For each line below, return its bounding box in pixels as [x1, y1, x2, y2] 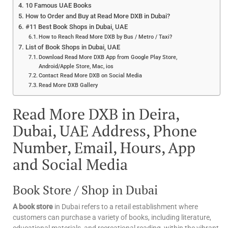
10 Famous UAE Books [25, 2, 92, 10]
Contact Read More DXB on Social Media [39, 72, 142, 79]
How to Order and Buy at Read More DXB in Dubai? [25, 12, 170, 20]
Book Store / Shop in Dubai [13, 182, 158, 198]
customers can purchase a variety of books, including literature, [13, 213, 211, 222]
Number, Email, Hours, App [13, 137, 195, 158]
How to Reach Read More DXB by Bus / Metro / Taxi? [39, 33, 173, 41]
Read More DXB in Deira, [13, 104, 179, 125]
